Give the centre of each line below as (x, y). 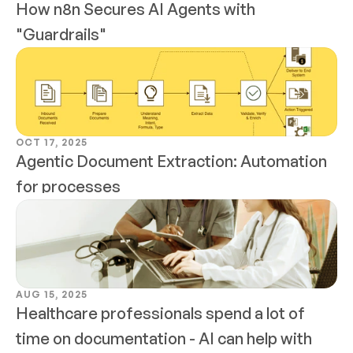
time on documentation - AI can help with (164, 338)
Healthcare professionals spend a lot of (160, 313)
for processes (68, 186)
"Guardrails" (61, 34)
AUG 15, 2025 (52, 294)
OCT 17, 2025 (52, 142)
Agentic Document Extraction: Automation (171, 161)
